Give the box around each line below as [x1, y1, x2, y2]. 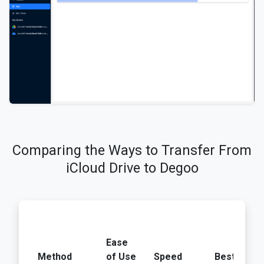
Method [38, 251, 72, 263]
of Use [106, 251, 136, 263]
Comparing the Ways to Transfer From [12, 142, 252, 159]
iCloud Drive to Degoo [65, 160, 199, 177]
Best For [214, 251, 253, 263]
